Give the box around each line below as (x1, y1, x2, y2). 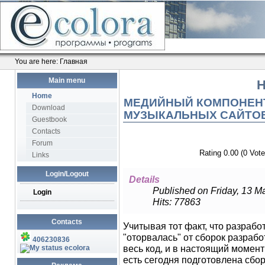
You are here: (14, 57, 60, 66)
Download (31, 104, 65, 112)
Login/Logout (45, 170, 89, 178)
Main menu (49, 76, 85, 85)
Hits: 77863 (152, 196, 201, 207)
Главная (59, 57, 88, 66)
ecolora (64, 244, 90, 252)
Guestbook (31, 115, 67, 124)
